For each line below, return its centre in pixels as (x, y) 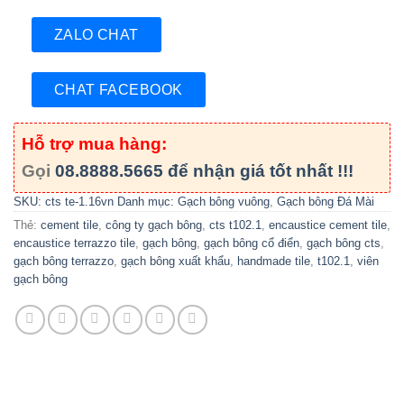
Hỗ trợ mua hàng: (94, 143)
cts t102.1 (235, 225)
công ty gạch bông (154, 225)
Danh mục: (147, 201)
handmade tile (274, 261)
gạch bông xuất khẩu (175, 261)
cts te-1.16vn (79, 201)
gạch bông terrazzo (64, 261)
